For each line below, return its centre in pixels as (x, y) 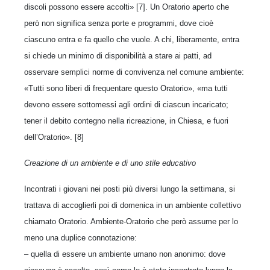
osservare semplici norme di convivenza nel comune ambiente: (134, 72)
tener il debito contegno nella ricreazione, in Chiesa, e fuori (126, 121)
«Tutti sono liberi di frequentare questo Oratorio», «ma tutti (126, 88)
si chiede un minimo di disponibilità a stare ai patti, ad (118, 55)
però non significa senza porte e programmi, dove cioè (119, 23)
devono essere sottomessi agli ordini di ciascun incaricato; (126, 104)
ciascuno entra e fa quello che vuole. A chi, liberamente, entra (132, 39)
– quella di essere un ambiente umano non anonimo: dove (125, 254)
